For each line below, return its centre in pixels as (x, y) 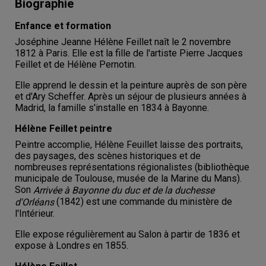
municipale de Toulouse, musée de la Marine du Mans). (128, 178)
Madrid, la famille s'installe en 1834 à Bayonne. (112, 107)
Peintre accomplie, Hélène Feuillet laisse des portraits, (129, 144)
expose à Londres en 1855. (72, 246)
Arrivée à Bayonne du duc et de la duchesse (124, 190)
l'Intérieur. (35, 214)
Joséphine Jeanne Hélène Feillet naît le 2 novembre (123, 42)
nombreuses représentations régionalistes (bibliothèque (132, 167)
